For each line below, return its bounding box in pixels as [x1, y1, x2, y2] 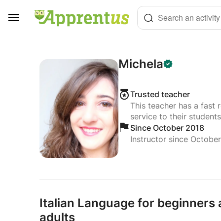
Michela [118, 56, 163, 71]
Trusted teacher [130, 89, 190, 99]
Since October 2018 [130, 123, 204, 133]
